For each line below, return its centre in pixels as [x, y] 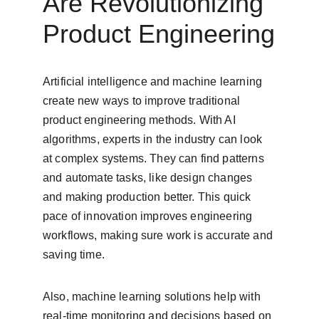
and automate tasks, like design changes [149, 178]
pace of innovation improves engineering [149, 216]
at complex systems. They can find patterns [155, 158]
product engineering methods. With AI [141, 120]
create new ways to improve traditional [143, 101]
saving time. [74, 255]
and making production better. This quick [148, 197]
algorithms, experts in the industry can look [154, 139]
